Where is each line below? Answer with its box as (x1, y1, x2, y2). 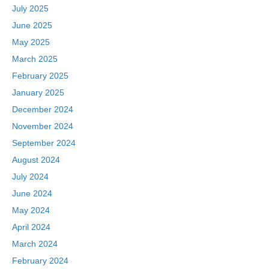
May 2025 (12, 37, 50, 47)
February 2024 (12, 255, 68, 265)
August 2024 (12, 154, 60, 165)
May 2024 (12, 205, 50, 215)
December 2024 (12, 104, 73, 114)
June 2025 (12, 20, 52, 30)
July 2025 (12, 3, 49, 13)
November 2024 (12, 121, 73, 131)
